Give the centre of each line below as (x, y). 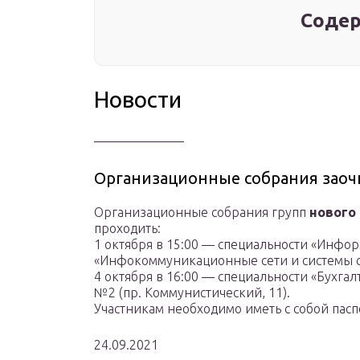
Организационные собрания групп (202, 213)
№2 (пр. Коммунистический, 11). (192, 293)
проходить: (127, 229)
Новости (138, 100)
